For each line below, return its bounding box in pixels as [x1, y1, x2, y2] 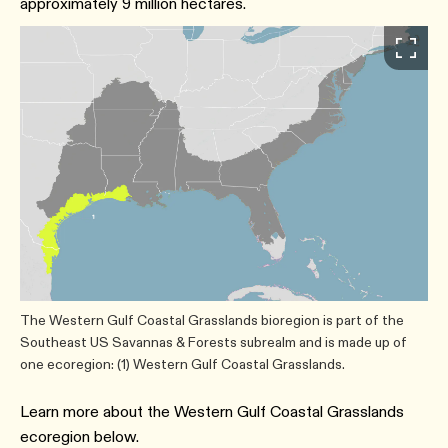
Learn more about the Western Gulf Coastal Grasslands [20, 401, 404, 421]
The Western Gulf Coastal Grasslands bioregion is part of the [20, 310, 404, 329]
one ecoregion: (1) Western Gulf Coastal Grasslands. [20, 354, 345, 373]
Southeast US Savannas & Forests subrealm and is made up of [20, 332, 407, 351]
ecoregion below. [20, 426, 139, 446]
